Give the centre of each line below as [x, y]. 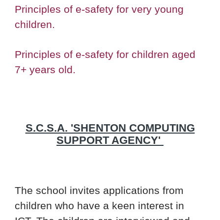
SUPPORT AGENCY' [110, 140]
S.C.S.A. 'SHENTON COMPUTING [110, 128]
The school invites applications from [99, 191]
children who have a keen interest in [99, 206]
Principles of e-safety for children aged [105, 55]
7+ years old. [45, 70]
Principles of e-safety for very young [99, 9]
